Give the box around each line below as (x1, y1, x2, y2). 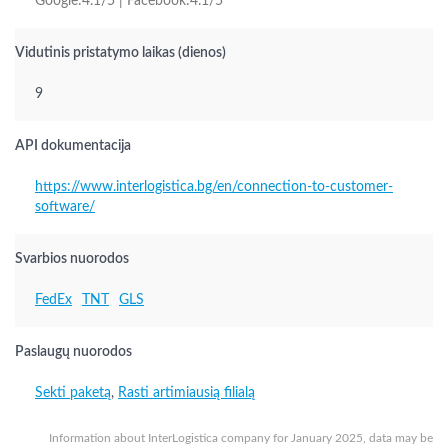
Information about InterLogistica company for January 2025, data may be (49, 432, 433, 444)
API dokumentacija (15, 139, 131, 153)
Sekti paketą (35, 386, 111, 400)
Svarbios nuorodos (15, 252, 129, 266)
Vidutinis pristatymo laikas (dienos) (15, 46, 226, 60)
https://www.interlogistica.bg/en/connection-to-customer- (35, 180, 393, 194)
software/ (35, 200, 95, 214)
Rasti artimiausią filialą (118, 386, 255, 400)
